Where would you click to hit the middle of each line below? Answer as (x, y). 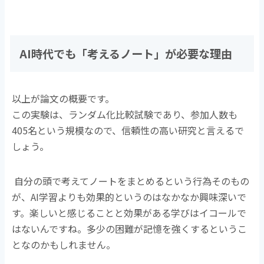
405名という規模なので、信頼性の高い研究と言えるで (128, 130)
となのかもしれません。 (64, 244)
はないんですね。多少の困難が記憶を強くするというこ (130, 228)
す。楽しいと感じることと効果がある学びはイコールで (129, 212)
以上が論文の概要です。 (63, 98)
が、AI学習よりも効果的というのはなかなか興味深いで (129, 197)
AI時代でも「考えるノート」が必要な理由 (126, 53)
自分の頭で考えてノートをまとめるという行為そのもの (132, 181)
